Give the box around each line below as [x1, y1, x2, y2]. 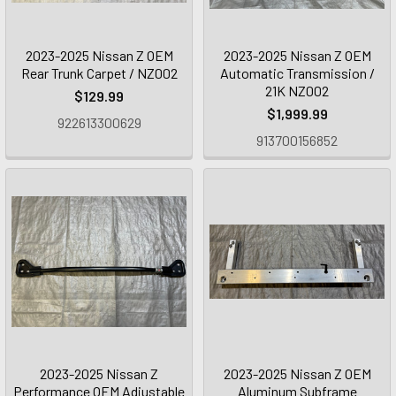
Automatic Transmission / [219, 65, 375, 81]
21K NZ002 [265, 82, 329, 99]
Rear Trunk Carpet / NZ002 [20, 65, 178, 81]
